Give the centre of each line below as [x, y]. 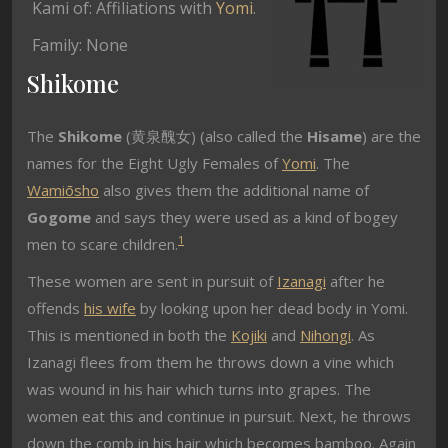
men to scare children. [102, 244]
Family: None [80, 45]
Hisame [334, 136]
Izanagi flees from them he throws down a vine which [210, 362]
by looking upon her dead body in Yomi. [272, 308]
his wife [110, 308]
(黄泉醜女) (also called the [214, 136]
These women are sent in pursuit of [152, 281]
